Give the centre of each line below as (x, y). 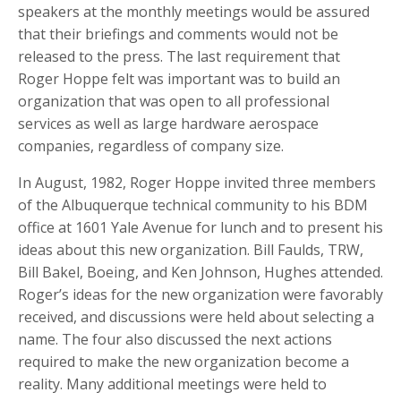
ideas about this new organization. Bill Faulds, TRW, (191, 250)
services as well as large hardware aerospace (168, 124)
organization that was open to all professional (174, 102)
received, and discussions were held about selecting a (196, 317)
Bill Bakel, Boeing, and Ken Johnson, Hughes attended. (200, 273)
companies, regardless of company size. (151, 146)
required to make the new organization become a (183, 362)
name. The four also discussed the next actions (175, 340)
